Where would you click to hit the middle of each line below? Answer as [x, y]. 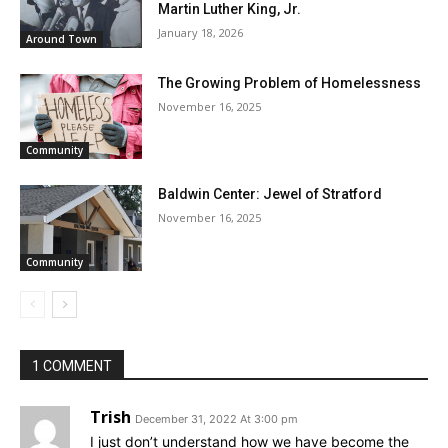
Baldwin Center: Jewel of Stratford [270, 194]
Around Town [61, 38]
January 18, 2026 [201, 33]
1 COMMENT [72, 366]
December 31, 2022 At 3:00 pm [216, 419]
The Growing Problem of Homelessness [290, 82]
